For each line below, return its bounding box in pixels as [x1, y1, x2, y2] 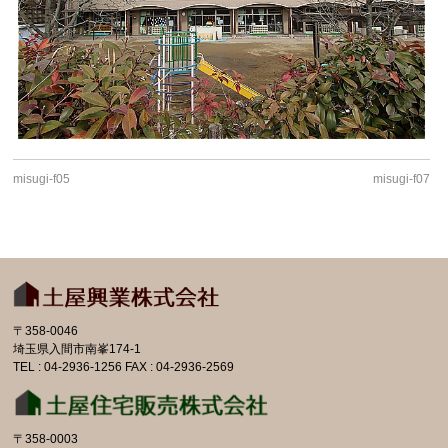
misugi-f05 [13, 171, 71, 186]
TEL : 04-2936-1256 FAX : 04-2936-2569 [13, 359, 235, 374]
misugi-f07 [373, 171, 431, 186]
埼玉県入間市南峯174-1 [13, 341, 142, 356]
